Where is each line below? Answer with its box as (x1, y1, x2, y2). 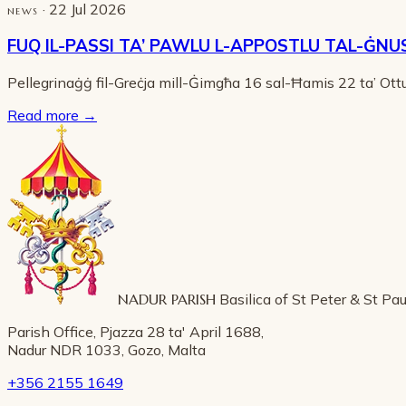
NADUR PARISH (118, 289, 216, 308)
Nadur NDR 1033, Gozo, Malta (7, 340, 206, 359)
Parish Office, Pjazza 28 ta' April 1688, (7, 322, 264, 341)
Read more (7, 105, 82, 124)
